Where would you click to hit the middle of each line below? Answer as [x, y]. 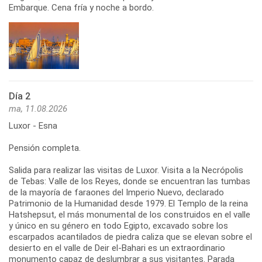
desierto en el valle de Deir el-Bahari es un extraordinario [117, 248]
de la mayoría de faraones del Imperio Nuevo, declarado [116, 192]
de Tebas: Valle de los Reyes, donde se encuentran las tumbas [130, 181]
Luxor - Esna [33, 125]
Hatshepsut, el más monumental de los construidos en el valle [130, 214]
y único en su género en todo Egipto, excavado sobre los [118, 225]
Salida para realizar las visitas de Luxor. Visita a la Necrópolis [126, 170]
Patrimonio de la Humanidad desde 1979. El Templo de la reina [128, 203]
